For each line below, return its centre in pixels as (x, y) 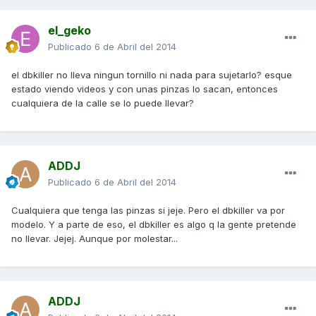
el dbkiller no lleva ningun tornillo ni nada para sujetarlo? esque (152, 75)
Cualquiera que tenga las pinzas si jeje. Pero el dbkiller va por (148, 211)
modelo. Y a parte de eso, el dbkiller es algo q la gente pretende (154, 225)
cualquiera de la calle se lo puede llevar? (103, 103)
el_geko (69, 31)
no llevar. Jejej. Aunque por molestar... (95, 239)
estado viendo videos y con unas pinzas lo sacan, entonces (145, 89)
